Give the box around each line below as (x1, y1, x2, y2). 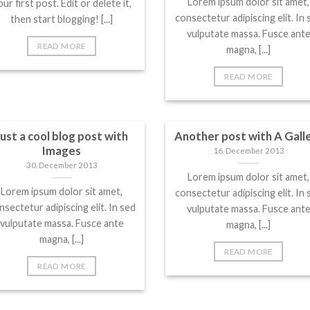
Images (42, 143, 81, 158)
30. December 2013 (26, 161, 98, 170)
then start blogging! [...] (10, 12, 113, 25)
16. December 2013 (212, 146, 284, 156)
